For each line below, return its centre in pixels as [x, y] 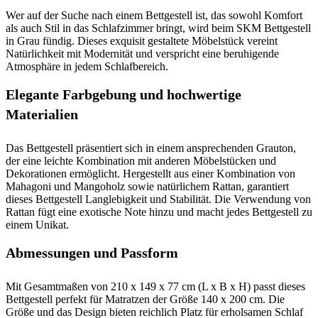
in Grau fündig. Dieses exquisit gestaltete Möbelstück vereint [142, 41]
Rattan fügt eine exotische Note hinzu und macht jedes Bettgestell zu [159, 212]
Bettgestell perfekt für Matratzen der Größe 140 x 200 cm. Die [145, 299]
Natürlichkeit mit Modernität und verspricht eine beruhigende [142, 54]
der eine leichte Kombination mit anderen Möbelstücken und [141, 161]
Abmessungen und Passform [92, 253]
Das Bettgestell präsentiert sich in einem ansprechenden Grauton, [151, 148]
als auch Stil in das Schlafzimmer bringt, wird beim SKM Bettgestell [158, 28]
